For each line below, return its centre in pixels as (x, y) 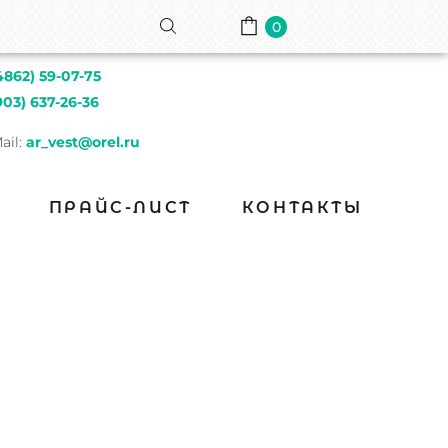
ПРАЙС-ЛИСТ (120, 207)
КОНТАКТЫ (302, 207)
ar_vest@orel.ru (82, 142)
